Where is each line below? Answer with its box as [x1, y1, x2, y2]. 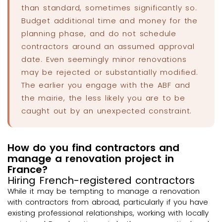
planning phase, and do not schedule [21, 28, 176, 39]
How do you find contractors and [7, 140, 179, 155]
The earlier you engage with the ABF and [21, 79, 191, 90]
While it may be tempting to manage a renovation [7, 185, 200, 196]
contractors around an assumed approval [21, 41, 195, 52]
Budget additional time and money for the [21, 15, 198, 26]
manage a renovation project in [7, 151, 174, 166]
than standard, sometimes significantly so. [21, 2, 197, 13]
